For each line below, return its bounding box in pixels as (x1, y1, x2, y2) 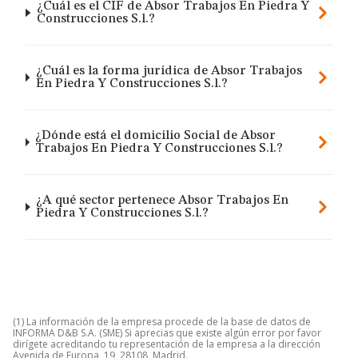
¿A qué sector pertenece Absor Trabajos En (36, 194, 289, 207)
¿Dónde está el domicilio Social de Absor (35, 129, 276, 142)
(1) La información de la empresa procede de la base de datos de (13, 315, 311, 328)
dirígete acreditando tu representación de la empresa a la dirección (13, 337, 320, 351)
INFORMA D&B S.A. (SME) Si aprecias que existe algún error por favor (13, 326, 321, 340)
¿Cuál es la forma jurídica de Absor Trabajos (35, 65, 302, 78)
